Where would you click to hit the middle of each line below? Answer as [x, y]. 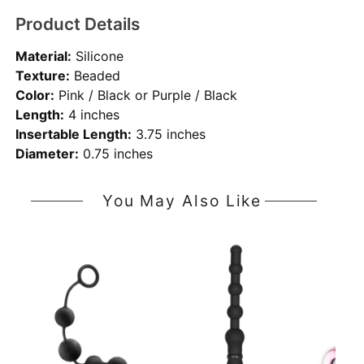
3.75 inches [169, 134]
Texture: [43, 75]
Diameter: [48, 153]
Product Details [78, 24]
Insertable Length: [74, 134]
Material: [44, 56]
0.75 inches [116, 153]
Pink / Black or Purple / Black [146, 95]
